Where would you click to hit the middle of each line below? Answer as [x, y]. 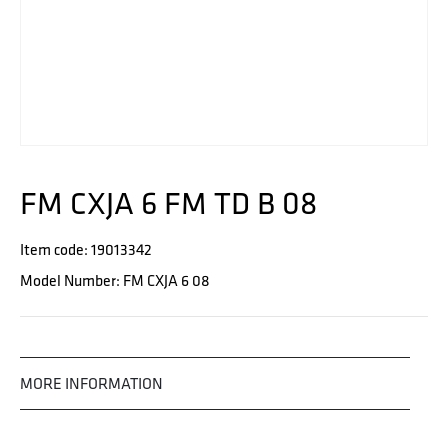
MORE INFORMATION [91, 384]
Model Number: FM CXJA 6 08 [115, 281]
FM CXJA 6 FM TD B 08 [168, 203]
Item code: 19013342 [86, 250]
